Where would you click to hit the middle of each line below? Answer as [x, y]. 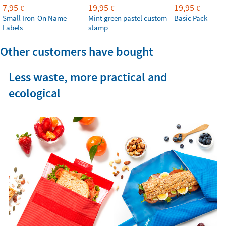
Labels [13, 27]
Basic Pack [191, 18]
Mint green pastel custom [128, 18]
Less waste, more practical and [88, 77]
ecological [34, 93]
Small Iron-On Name [35, 18]
